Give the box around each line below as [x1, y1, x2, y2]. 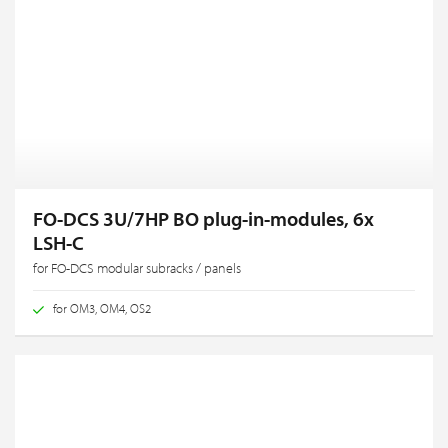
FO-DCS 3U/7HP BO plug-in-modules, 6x [33, 205, 374, 231]
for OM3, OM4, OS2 [53, 299, 151, 316]
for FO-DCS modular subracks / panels [33, 258, 241, 277]
